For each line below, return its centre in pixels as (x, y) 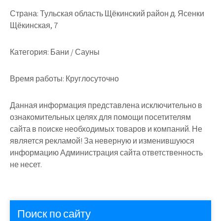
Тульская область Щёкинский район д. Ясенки (121, 13)
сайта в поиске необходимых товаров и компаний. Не (106, 129)
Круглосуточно (92, 78)
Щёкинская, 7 (34, 25)
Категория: (29, 52)
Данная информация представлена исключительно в (106, 105)
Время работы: (37, 78)
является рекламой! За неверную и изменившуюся (102, 141)
